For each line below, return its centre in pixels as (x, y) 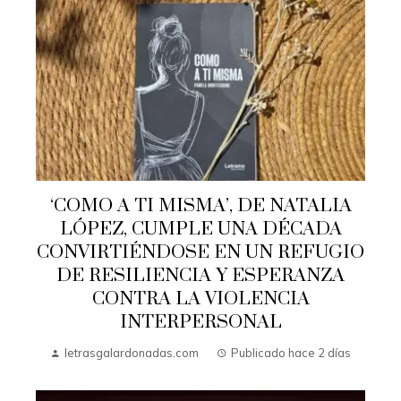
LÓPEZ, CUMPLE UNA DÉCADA (200, 229)
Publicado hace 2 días (291, 352)
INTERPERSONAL (200, 322)
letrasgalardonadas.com (132, 352)
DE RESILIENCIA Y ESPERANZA (200, 275)
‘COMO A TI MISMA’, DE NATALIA (200, 205)
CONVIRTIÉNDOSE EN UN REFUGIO (200, 252)
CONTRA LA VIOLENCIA (200, 299)
